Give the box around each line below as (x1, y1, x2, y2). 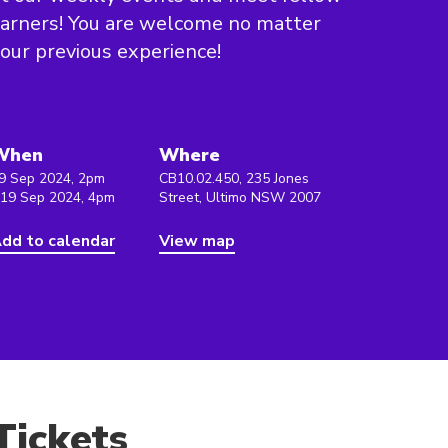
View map (159, 230, 235, 252)
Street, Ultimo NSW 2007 (159, 188, 321, 207)
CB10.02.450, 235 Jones (159, 169, 309, 188)
